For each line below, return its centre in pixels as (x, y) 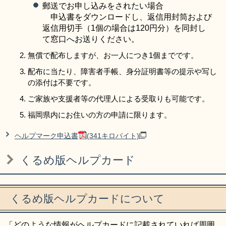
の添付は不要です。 (62, 83)
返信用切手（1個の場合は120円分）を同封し (124, 28)
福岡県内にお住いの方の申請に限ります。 (100, 115)
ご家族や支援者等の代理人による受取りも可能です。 (119, 99)
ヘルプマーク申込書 (46, 136)
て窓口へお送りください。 (91, 39)
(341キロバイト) (113, 136)
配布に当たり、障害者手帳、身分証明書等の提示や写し (122, 72)
